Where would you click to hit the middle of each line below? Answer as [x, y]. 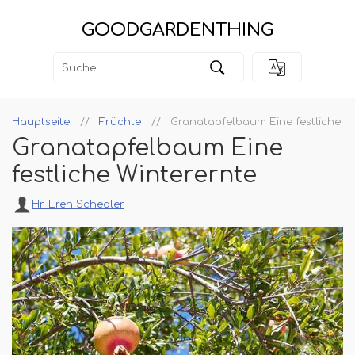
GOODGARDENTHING [177, 30]
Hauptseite [41, 122]
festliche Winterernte [134, 176]
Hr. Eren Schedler [78, 205]
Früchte [120, 122]
